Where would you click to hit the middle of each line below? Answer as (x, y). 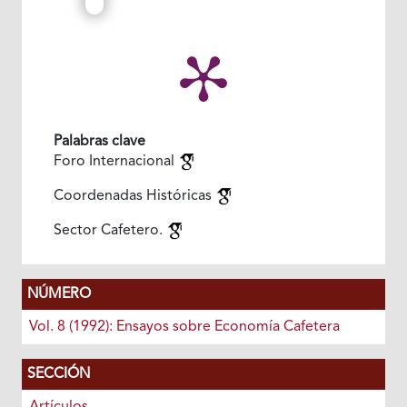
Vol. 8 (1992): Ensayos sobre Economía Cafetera (184, 327)
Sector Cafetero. (109, 230)
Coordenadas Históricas (134, 196)
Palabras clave (99, 141)
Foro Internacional (115, 161)
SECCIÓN (58, 374)
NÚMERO (59, 294)
